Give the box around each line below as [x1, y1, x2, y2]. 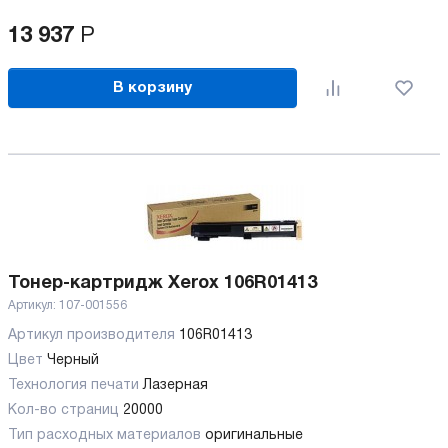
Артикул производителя [8, 329, 179, 343]
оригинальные [205, 429, 303, 443]
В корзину [113, 80, 193, 95]
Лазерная [143, 379, 208, 393]
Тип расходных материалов [8, 429, 205, 443]
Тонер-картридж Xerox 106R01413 [8, 275, 317, 293]
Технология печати [8, 379, 143, 393]
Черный [47, 354, 99, 368]
